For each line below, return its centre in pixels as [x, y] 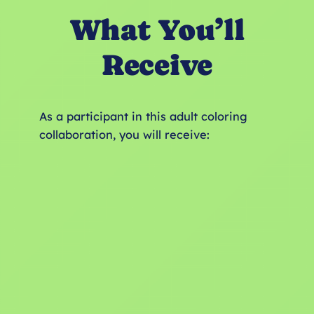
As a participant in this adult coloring [143, 117]
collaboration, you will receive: [124, 135]
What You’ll [157, 30]
